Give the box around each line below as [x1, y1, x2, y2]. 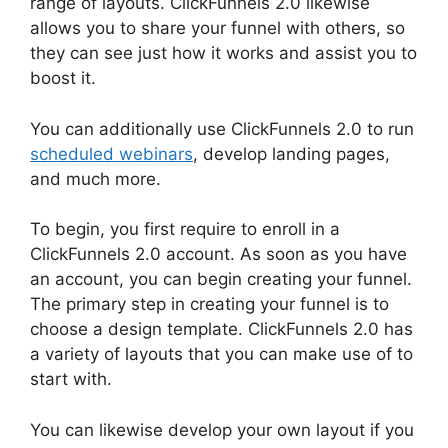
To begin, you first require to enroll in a [30, 219, 340, 240]
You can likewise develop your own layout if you [30, 419, 414, 440]
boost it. [30, 68, 96, 89]
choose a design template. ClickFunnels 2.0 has [30, 319, 413, 340]
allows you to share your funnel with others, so [30, 18, 405, 39]
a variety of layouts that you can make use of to [30, 344, 413, 365]
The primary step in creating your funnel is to [30, 294, 389, 315]
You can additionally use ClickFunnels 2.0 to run [30, 118, 414, 139]
